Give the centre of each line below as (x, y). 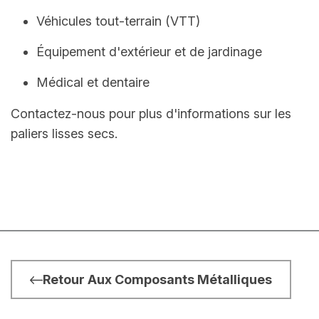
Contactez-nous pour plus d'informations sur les (151, 114)
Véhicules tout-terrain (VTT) (118, 21)
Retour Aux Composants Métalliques (157, 279)
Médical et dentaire (93, 83)
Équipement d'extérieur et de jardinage (149, 52)
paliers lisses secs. (64, 134)
